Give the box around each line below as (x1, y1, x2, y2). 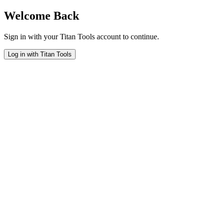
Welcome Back (4, 9, 79, 22)
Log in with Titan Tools (8, 50, 72, 58)
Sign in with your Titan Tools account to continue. (4, 32, 159, 41)
